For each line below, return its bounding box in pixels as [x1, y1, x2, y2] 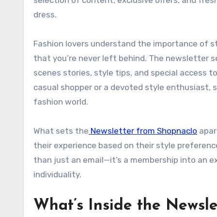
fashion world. [33, 96, 88, 107]
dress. [33, 9, 57, 19]
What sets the [33, 125, 89, 136]
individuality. [33, 169, 81, 179]
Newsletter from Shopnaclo [89, 125, 197, 136]
